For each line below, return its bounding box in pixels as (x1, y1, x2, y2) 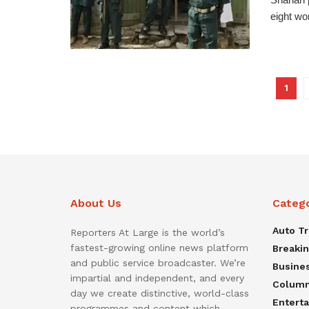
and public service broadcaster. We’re (70, 257, 246, 268)
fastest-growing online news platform (70, 241, 248, 253)
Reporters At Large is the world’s (70, 226, 225, 238)
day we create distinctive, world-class (70, 287, 249, 299)
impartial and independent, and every (70, 272, 244, 283)
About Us (70, 196, 121, 210)
